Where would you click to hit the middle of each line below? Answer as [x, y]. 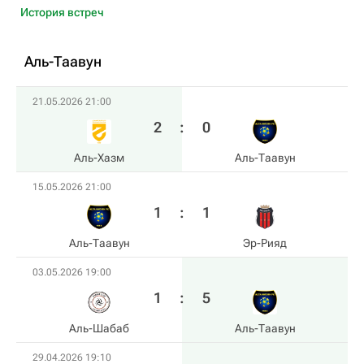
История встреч [62, 12]
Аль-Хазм [99, 158]
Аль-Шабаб [99, 328]
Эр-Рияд [265, 243]
